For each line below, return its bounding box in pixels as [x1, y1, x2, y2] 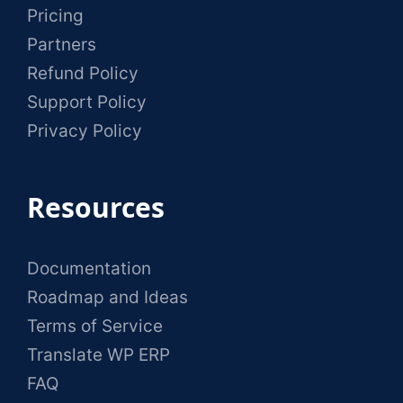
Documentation [27, 257, 151, 279]
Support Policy [27, 91, 147, 112]
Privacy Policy [27, 120, 142, 141]
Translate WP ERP [27, 344, 170, 365]
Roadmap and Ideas [27, 286, 188, 308]
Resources [27, 188, 165, 226]
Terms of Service [27, 315, 163, 336]
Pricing [27, 4, 84, 26]
